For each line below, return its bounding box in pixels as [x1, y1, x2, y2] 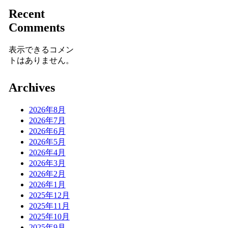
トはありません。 [8, 55, 74, 65]
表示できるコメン [8, 45, 74, 54]
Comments [8, 20, 65, 34]
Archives [8, 80, 55, 94]
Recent [8, 7, 45, 20]
